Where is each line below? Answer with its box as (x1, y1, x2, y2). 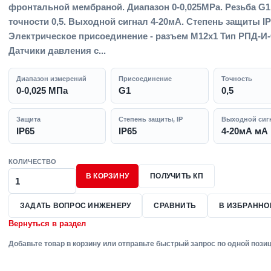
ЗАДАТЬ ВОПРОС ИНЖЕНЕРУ (20, 201, 131, 210)
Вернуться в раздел (8, 219, 86, 228)
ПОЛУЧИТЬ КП (150, 172, 203, 180)
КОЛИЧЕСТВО (8, 158, 56, 165)
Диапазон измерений (16, 75, 87, 82)
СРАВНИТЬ (154, 201, 197, 210)
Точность (221, 75, 252, 82)
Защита (16, 116, 41, 123)
